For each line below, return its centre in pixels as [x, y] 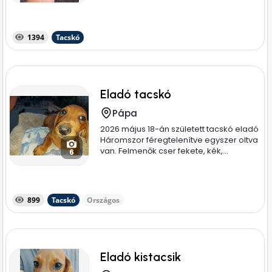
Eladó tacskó [136, 94]
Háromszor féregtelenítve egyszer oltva [179, 140]
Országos [104, 200]
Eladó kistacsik [141, 257]
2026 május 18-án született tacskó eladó [180, 129]
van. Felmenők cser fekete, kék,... [165, 151]
